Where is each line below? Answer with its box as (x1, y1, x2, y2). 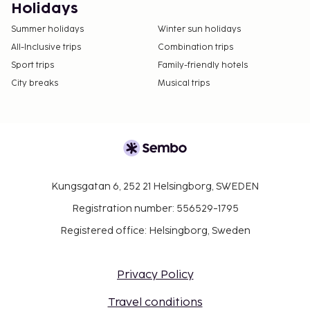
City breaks (11, 78, 58, 89)
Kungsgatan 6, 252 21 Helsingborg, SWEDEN (51, 181, 259, 193)
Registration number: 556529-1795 (71, 203, 239, 215)
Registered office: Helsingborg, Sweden (60, 225, 250, 237)
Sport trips (11, 60, 54, 71)
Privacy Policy (116, 268, 194, 282)
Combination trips (158, 42, 233, 53)
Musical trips (158, 78, 210, 89)
